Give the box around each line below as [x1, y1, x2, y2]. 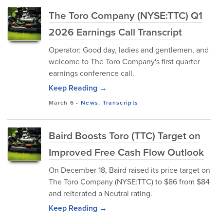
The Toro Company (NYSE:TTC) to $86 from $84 [49, 176, 210, 187]
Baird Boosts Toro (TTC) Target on [49, 128, 200, 143]
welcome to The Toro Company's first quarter [49, 56, 200, 67]
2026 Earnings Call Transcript [49, 24, 182, 39]
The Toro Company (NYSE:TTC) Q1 [49, 8, 202, 22]
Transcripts [102, 98, 139, 107]
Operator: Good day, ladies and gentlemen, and [49, 44, 209, 55]
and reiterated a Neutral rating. [49, 188, 152, 199]
